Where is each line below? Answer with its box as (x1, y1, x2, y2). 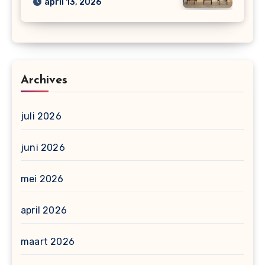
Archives (21, 75, 67, 87)
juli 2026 (21, 111, 62, 122)
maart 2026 (21, 236, 75, 248)
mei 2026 (21, 173, 64, 185)
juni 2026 (21, 142, 65, 154)
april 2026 (21, 205, 67, 216)
